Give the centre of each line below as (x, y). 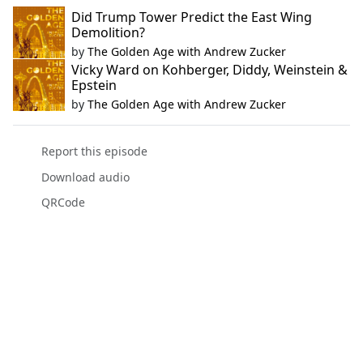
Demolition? (108, 33)
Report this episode (94, 152)
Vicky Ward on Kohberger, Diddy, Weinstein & (209, 70)
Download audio (85, 177)
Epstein (94, 85)
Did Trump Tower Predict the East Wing (192, 17)
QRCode (63, 202)
